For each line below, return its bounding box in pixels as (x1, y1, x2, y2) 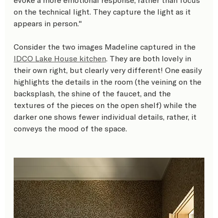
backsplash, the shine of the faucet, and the (14, 88, 173, 98)
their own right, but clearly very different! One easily (14, 65, 204, 74)
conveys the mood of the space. (14, 123, 127, 133)
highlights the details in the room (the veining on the (14, 76, 203, 86)
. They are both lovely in (106, 53, 193, 63)
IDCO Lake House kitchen (14, 53, 106, 63)
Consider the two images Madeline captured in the (14, 41, 198, 51)
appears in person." (14, 18, 84, 28)
